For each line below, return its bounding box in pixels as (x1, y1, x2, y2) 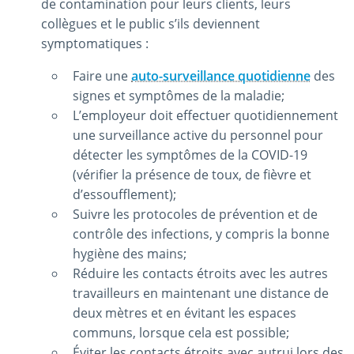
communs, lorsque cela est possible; (73, 324, 289, 342)
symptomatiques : (41, 35, 149, 53)
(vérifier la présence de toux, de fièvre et (73, 166, 311, 184)
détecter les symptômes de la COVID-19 (73, 146, 307, 164)
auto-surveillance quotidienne (131, 67, 311, 85)
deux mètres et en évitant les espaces (73, 304, 296, 322)
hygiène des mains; (73, 245, 186, 263)
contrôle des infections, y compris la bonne (73, 225, 330, 243)
